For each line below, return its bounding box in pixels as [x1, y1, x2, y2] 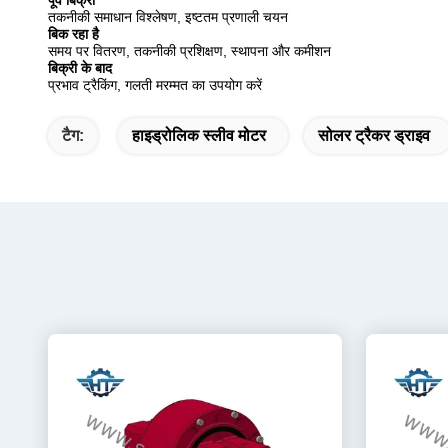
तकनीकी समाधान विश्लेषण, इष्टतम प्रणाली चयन [48, 9, 288, 25]
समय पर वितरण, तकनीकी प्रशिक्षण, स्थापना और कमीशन [48, 43, 331, 59]
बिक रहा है [48, 26, 99, 42]
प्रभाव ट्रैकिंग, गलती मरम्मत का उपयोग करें [48, 77, 262, 93]
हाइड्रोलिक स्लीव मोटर [132, 127, 266, 144]
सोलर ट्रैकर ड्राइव [318, 127, 430, 144]
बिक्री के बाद [48, 60, 112, 76]
